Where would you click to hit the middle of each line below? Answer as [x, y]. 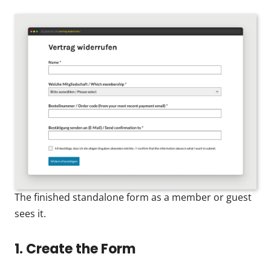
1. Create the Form [75, 249]
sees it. [30, 213]
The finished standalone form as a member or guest [133, 197]
